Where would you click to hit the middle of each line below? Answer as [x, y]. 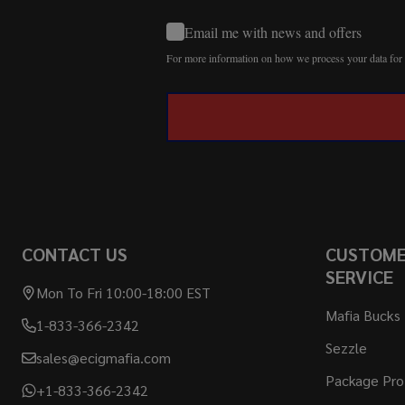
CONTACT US [75, 254]
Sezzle [346, 348]
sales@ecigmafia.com [104, 358]
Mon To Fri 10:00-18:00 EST [123, 293]
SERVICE [359, 277]
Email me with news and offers [273, 32]
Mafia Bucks [363, 316]
